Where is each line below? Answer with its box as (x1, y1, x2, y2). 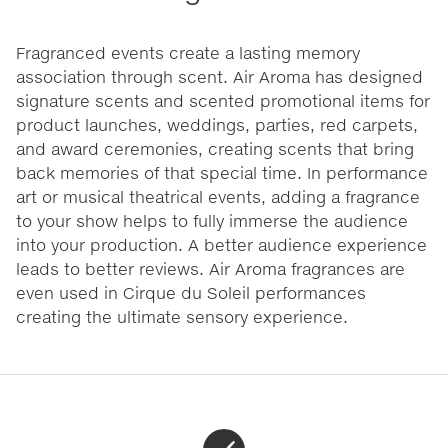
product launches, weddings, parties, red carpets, (16, 115, 418, 135)
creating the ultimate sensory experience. (16, 307, 348, 327)
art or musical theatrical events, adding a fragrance (16, 187, 420, 207)
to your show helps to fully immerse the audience (16, 211, 408, 231)
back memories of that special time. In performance (16, 163, 428, 183)
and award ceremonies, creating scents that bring (16, 139, 414, 159)
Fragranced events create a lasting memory (16, 43, 360, 63)
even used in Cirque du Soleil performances (16, 283, 366, 303)
